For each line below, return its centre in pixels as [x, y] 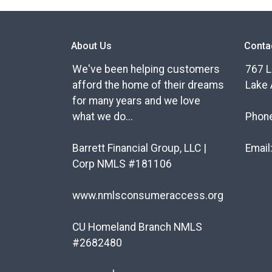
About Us [91, 46]
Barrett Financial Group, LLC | [139, 148]
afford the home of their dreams [148, 85]
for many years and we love [136, 101]
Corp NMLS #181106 [122, 164]
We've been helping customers [146, 70]
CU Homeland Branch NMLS [137, 227]
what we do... [103, 117]
